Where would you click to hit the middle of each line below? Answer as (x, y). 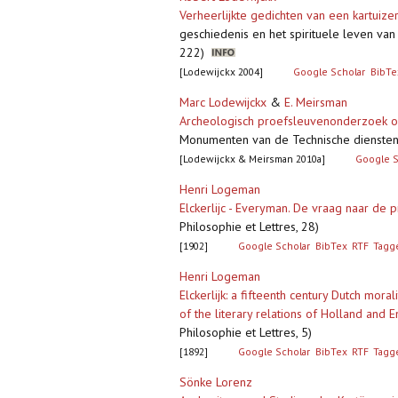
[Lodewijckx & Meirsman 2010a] (252, 159)
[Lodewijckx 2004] (221, 72)
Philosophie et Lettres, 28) (249, 227)
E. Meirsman (316, 103)
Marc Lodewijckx (223, 103)
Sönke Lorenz (216, 382)
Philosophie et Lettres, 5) (246, 333)
